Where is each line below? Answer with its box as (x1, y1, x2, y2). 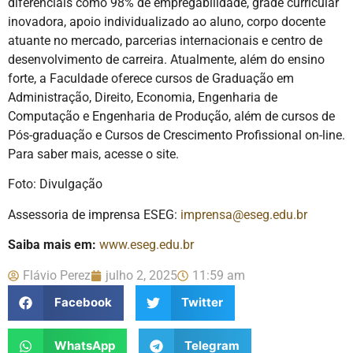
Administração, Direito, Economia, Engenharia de (8, 90, 277, 106)
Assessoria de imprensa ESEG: (8, 206, 180, 222)
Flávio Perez (23, 267, 91, 283)
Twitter (181, 295, 223, 310)
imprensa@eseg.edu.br (180, 206, 307, 222)
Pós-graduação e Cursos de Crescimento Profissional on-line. (8, 128, 345, 143)
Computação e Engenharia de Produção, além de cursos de (8, 109, 335, 124)
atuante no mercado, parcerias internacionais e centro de (8, 33, 322, 49)
